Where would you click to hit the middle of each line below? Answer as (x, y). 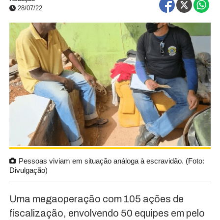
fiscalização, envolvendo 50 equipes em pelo (107, 213)
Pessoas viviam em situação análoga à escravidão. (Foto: (111, 161)
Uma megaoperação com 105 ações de (96, 199)
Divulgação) (28, 170)
